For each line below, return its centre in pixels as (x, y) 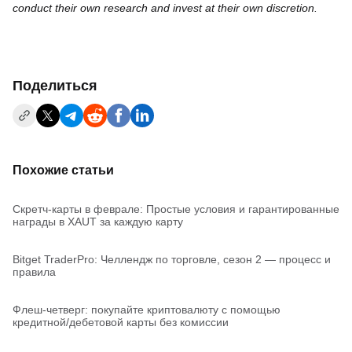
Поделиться (55, 86)
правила (34, 272)
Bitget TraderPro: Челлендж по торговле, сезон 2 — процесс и (172, 260)
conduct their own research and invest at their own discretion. (165, 8)
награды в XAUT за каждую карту (98, 222)
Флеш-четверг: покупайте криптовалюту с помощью (147, 310)
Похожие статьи (63, 170)
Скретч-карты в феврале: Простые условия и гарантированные (176, 209)
